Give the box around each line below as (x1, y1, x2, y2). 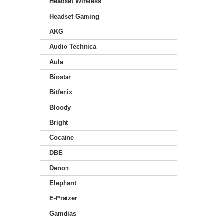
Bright (49, 119, 68, 127)
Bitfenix (49, 88, 72, 96)
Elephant (49, 179, 76, 187)
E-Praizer (49, 195, 77, 202)
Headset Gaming (49, 13, 99, 21)
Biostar (49, 73, 71, 81)
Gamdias (49, 210, 76, 218)
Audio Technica (49, 43, 96, 51)
